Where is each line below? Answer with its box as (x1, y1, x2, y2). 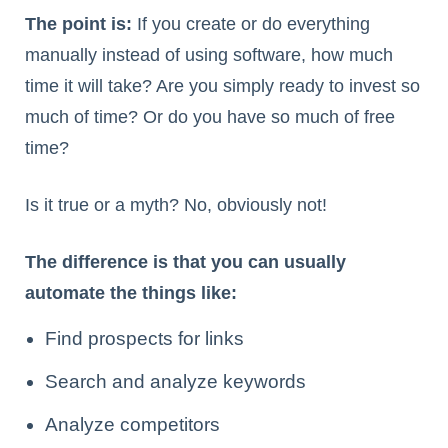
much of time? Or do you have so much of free (25, 107, 395, 128)
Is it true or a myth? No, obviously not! (25, 195, 327, 216)
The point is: (25, 14, 132, 35)
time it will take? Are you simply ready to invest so (25, 76, 420, 97)
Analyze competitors (45, 414, 220, 436)
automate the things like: (25, 283, 237, 304)
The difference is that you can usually (25, 252, 346, 273)
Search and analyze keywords (45, 371, 306, 393)
